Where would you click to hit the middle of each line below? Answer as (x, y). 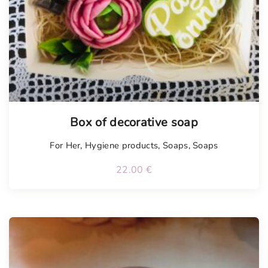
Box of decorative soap (134, 122)
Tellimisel (51, 110)
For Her (65, 145)
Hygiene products (122, 145)
